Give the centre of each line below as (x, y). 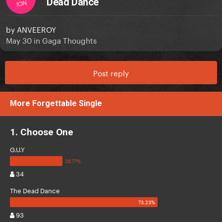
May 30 (19, 40)
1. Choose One (42, 132)
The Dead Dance (35, 190)
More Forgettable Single (58, 104)
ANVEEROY (36, 29)
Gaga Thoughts (69, 40)
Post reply (111, 73)
